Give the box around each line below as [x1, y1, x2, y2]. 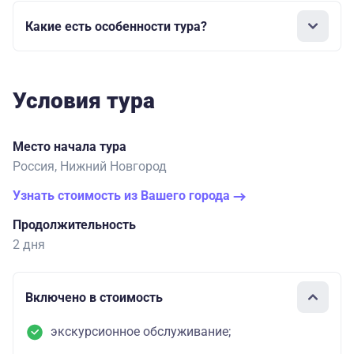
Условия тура [13, 88, 155, 115]
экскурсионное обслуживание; [51, 324, 231, 340]
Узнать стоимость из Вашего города [13, 188, 233, 204]
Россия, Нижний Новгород [13, 159, 167, 175]
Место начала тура [13, 139, 126, 155]
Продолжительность [13, 217, 136, 233]
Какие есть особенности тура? [25, 18, 207, 34]
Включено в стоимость [25, 289, 163, 305]
